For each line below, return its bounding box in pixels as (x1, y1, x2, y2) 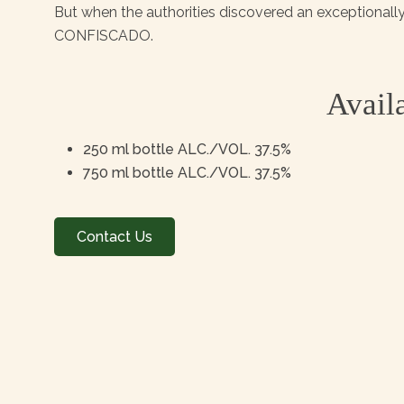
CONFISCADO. (54, 27, 154, 44)
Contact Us (77, 228, 153, 245)
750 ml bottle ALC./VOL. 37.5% (83, 164, 292, 181)
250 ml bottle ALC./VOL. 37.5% (83, 141, 292, 158)
